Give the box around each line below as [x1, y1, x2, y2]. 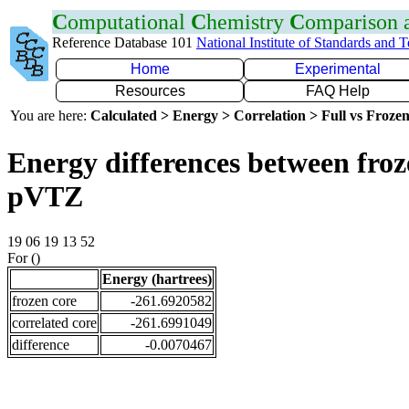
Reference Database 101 [52, 35, 196, 50]
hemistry [206, 10, 289, 34]
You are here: [10, 108, 90, 123]
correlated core [12, 314, 97, 330]
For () [7, 249, 40, 266]
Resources [114, 83, 185, 99]
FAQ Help [306, 83, 370, 99]
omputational [68, 10, 191, 34]
